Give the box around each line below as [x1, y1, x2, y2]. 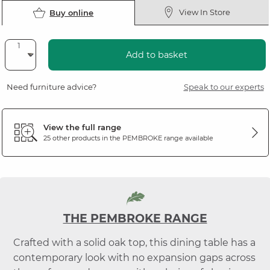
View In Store [179, 7, 231, 17]
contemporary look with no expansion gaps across [13, 251, 256, 263]
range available [162, 134, 213, 143]
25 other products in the [43, 134, 122, 143]
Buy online [49, 7, 94, 17]
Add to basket [126, 49, 187, 60]
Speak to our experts [183, 81, 264, 92]
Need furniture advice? [6, 81, 96, 92]
